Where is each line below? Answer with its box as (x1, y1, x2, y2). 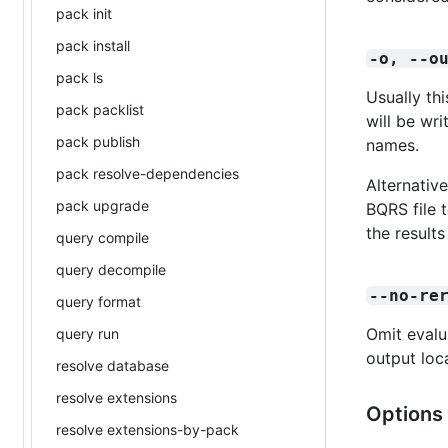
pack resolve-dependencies (56, 164, 239, 182)
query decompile (56, 260, 166, 278)
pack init (56, 4, 112, 22)
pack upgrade (56, 196, 149, 214)
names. (366, 134, 419, 155)
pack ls (56, 68, 103, 86)
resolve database (56, 356, 169, 374)
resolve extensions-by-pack (56, 420, 239, 438)
